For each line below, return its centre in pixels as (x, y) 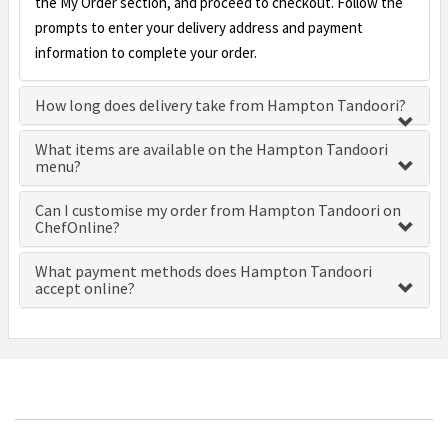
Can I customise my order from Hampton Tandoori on (217, 210)
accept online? (84, 288)
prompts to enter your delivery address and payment (198, 27)
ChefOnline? (77, 227)
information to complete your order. (145, 52)
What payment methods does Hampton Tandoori (203, 271)
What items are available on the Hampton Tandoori (211, 149)
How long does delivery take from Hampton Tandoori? (220, 105)
